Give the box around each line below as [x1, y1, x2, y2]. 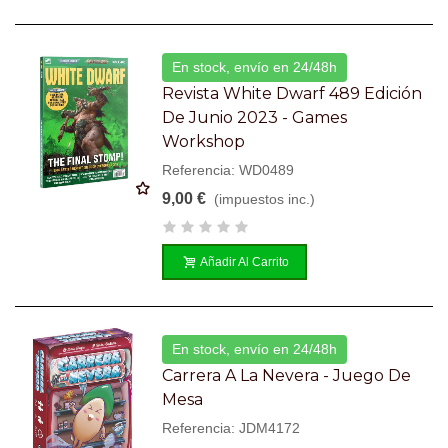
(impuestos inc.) [214, 190, 316, 207]
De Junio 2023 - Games [162, 107, 348, 127]
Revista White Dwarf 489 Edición [162, 83, 423, 103]
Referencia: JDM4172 [162, 419, 301, 436]
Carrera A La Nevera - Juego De [162, 365, 412, 385]
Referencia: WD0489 [162, 161, 295, 178]
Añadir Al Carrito [200, 254, 290, 269]
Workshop [162, 131, 246, 151]
